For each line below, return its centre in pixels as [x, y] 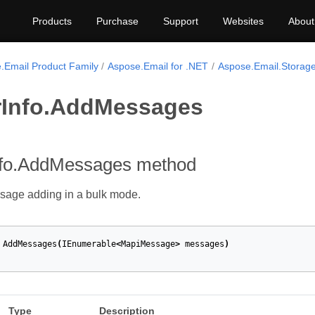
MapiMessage [148, 244]
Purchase [117, 21]
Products [52, 21]
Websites [243, 21]
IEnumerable [89, 244]
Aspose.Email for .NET [158, 66]
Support [181, 21]
